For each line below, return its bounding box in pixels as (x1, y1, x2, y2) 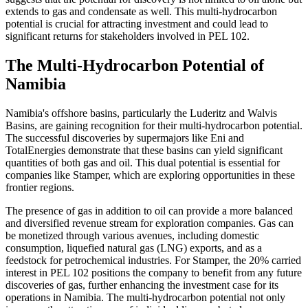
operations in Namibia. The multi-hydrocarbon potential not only (5, 291, 285, 304)
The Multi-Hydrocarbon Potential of (5, 56, 264, 75)
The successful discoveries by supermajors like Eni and (5, 132, 244, 144)
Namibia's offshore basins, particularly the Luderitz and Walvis (5, 107, 277, 120)
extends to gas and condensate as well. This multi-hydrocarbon (5, 5, 277, 18)
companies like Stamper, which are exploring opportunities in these (5, 169, 295, 181)
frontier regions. (5, 181, 74, 194)
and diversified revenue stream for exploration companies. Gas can (5, 217, 294, 230)
